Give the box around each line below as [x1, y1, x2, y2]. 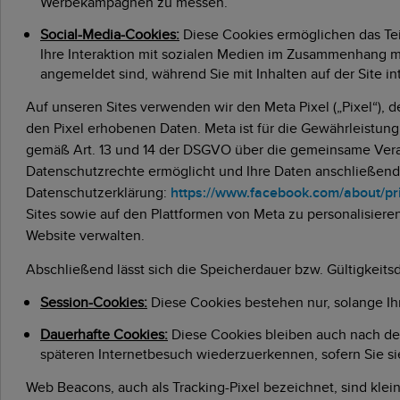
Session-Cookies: [40, 291, 147, 312]
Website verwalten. [26, 224, 145, 246]
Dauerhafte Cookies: [40, 323, 168, 345]
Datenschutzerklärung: [26, 181, 171, 203]
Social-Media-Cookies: [40, 23, 179, 45]
